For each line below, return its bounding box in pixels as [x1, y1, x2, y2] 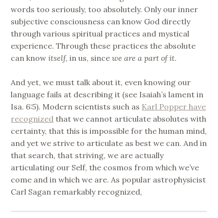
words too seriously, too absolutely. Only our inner [11, 4, 199, 14]
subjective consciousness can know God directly [11, 16, 191, 26]
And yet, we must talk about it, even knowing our [11, 77, 191, 88]
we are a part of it [112, 53, 175, 63]
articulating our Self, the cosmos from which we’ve [11, 163, 200, 173]
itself [48, 53, 66, 63]
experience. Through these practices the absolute [11, 40, 196, 51]
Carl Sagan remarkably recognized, [11, 187, 143, 197]
